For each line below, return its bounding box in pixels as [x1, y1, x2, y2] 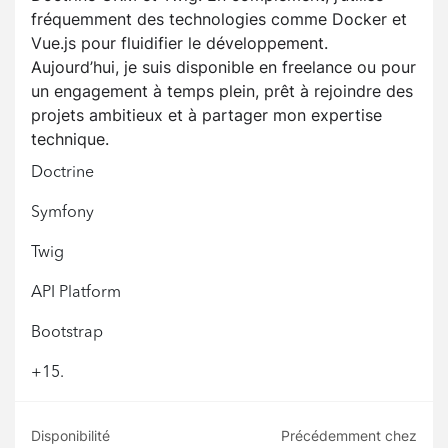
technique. [31, 128, 109, 151]
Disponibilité [31, 426, 110, 446]
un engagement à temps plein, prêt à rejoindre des [31, 80, 413, 103]
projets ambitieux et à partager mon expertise [31, 104, 382, 127]
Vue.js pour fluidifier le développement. [31, 32, 328, 55]
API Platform [31, 285, 121, 302]
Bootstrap [31, 325, 103, 342]
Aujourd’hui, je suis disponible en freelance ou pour [31, 56, 416, 79]
